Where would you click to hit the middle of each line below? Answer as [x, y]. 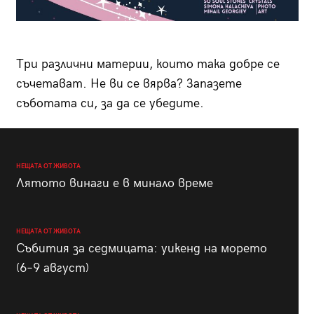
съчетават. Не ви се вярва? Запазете [129, 83]
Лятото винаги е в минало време [114, 183]
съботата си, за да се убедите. [110, 103]
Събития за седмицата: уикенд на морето [141, 248]
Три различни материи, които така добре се [148, 64]
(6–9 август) [52, 268]
